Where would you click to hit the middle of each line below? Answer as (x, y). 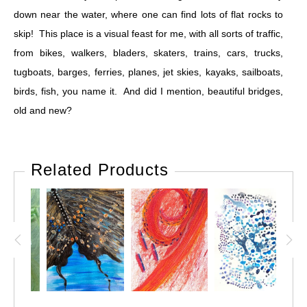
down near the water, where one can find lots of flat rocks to (148, 14)
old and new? (44, 110)
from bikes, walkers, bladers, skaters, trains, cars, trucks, (148, 53)
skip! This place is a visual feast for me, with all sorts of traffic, (148, 34)
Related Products (100, 170)
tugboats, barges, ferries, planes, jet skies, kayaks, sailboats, (148, 72)
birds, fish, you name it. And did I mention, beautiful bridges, (148, 91)
